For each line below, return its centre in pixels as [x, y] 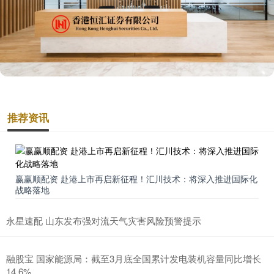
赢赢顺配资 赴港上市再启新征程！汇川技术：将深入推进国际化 [136, 178]
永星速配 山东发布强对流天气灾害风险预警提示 [104, 220]
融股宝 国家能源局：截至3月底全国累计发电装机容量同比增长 [134, 258]
